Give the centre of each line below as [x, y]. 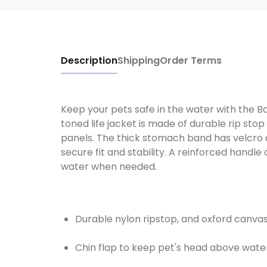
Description [89, 61]
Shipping [139, 61]
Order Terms [191, 61]
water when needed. [109, 167]
